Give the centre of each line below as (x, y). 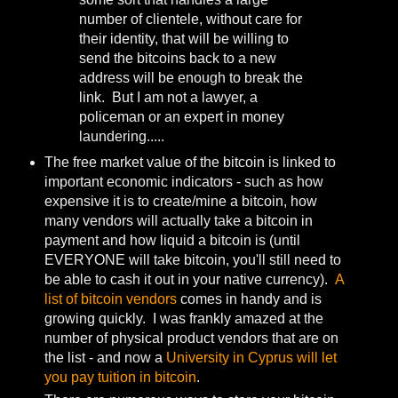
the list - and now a (105, 358)
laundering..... (122, 136)
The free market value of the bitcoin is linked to (190, 163)
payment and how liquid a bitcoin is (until (172, 241)
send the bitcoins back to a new (178, 58)
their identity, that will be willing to (184, 38)
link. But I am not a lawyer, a (169, 97)
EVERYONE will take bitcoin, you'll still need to (192, 260)
